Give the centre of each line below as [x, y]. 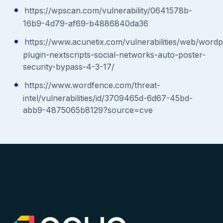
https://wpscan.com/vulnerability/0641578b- [108, 10]
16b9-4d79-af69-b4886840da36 [86, 23]
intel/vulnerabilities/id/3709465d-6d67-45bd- [108, 98]
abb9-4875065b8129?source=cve [88, 110]
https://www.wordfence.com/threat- [92, 85]
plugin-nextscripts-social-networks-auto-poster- [114, 55]
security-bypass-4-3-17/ [69, 66]
